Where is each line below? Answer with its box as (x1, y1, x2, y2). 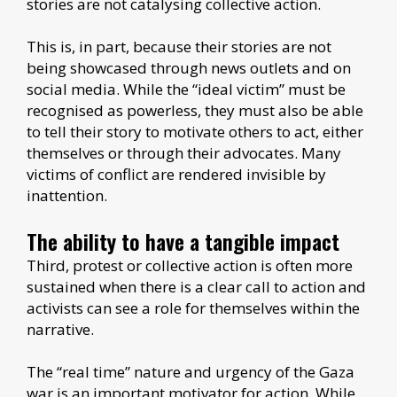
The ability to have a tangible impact (27, 224, 339, 257)
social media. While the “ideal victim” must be (27, 78, 346, 99)
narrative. (27, 318, 94, 339)
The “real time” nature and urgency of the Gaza (27, 361, 354, 382)
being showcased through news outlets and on (27, 57, 351, 78)
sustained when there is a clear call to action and (27, 276, 366, 297)
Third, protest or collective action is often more (27, 254, 353, 276)
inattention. (27, 184, 107, 206)
